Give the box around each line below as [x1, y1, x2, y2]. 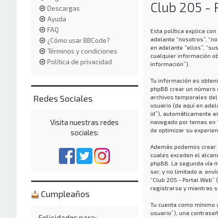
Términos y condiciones [47, 47, 117, 55]
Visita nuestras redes [50, 117, 119, 127]
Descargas [47, 4, 80, 12]
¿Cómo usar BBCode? [47, 36, 110, 44]
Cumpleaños [38, 188, 90, 199]
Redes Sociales [31, 92, 92, 104]
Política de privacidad [47, 57, 112, 66]
